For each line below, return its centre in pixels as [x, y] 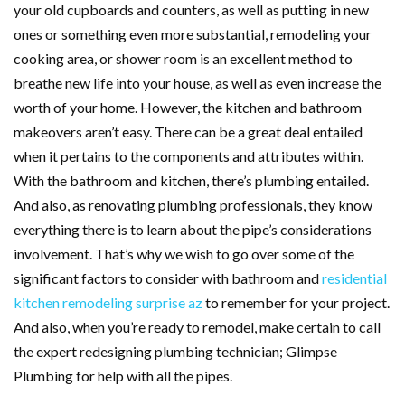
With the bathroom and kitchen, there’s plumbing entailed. [191, 180]
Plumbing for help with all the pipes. [123, 376]
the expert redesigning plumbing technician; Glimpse [175, 351]
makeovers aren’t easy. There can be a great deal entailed [188, 132]
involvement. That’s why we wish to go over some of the [184, 254]
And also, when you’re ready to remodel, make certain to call [197, 327]
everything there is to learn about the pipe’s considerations [193, 229]
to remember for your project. [296, 302]
